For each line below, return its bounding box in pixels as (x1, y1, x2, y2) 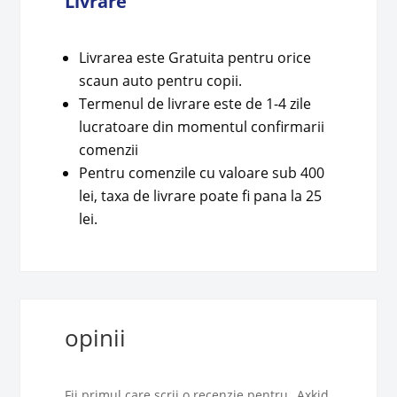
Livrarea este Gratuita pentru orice (79, 48, 312, 68)
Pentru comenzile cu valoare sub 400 (79, 163, 325, 183)
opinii (65, 322, 127, 354)
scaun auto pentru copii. (79, 71, 243, 91)
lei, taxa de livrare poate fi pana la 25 (79, 186, 323, 206)
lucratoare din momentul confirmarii (79, 117, 325, 137)
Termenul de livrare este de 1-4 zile (79, 94, 312, 114)
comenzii (79, 140, 139, 160)
